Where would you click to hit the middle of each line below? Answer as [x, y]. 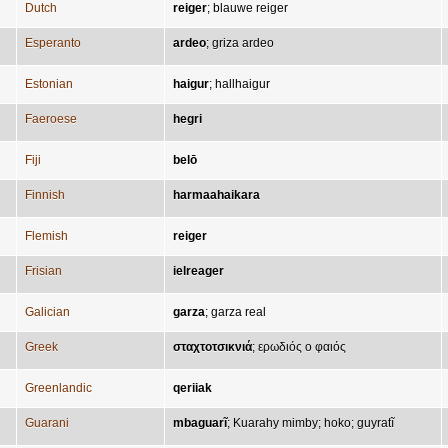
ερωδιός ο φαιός [302, 347]
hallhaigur [242, 84]
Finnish [45, 195]
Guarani [47, 423]
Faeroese [51, 119]
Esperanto [53, 43]
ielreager [198, 271]
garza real [238, 312]
